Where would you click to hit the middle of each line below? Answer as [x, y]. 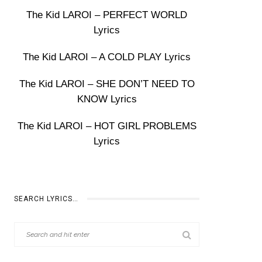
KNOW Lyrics [107, 99]
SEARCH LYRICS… [46, 199]
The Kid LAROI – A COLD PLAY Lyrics [107, 57]
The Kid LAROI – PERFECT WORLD [107, 15]
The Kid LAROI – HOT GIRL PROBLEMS [107, 126]
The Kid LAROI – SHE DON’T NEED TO [107, 84]
